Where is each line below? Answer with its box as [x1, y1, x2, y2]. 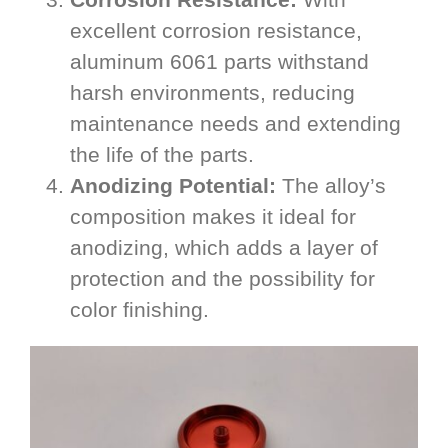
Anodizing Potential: [70, 174, 276, 198]
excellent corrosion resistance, [70, 19, 362, 43]
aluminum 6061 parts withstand [70, 50, 369, 74]
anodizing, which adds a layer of [70, 236, 378, 260]
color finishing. [70, 298, 209, 322]
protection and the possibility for [70, 267, 375, 291]
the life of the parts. [70, 143, 254, 167]
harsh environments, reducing [70, 81, 355, 105]
